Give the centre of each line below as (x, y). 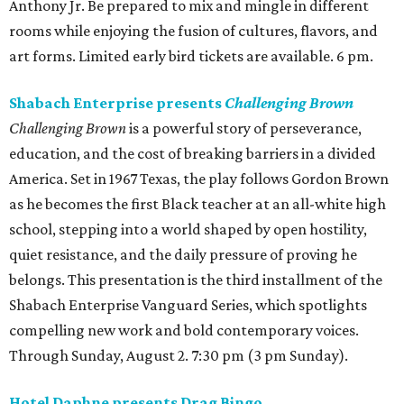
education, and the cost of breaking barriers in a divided (193, 154)
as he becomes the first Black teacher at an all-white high (197, 204)
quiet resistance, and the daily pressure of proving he (183, 255)
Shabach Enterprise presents (117, 103)
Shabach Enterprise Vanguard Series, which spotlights (188, 305)
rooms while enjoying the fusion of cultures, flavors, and (193, 31)
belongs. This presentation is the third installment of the (196, 280)
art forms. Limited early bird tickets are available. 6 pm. (191, 56)
